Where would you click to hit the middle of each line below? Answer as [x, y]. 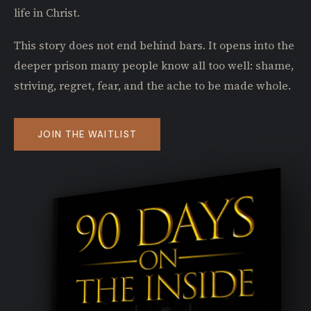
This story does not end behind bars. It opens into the [154, 45]
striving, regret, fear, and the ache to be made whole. [152, 86]
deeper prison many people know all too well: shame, [154, 66]
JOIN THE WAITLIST [87, 134]
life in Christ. [47, 13]
